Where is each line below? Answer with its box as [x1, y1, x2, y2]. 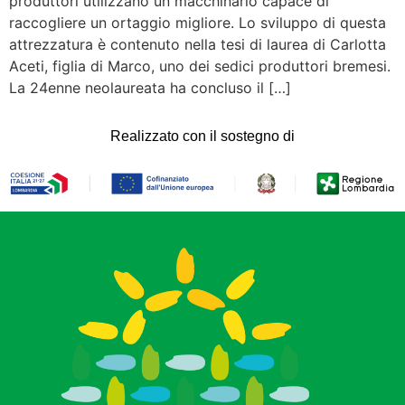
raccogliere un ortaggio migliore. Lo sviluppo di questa [9, 13, 386, 32]
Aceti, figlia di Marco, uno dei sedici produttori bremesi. [9, 56, 391, 75]
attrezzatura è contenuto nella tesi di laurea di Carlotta [9, 34, 386, 53]
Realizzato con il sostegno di [110, 128, 295, 145]
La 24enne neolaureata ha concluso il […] [9, 78, 291, 97]
